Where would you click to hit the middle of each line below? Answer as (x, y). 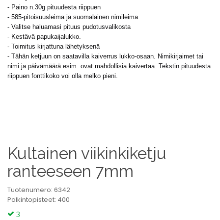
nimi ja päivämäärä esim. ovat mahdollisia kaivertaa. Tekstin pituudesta (109, 66)
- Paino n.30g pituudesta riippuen (54, 7)
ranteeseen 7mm (70, 171)
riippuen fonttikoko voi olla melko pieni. (63, 76)
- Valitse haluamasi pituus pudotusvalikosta (69, 27)
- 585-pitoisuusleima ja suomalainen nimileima (73, 17)
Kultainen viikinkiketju (87, 153)
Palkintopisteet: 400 (39, 200)
